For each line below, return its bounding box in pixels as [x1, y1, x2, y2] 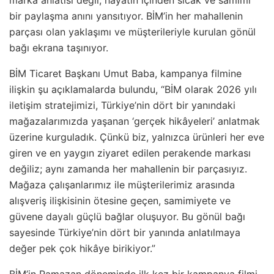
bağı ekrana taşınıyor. [9, 41, 108, 54]
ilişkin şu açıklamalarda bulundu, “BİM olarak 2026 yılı [9, 83, 257, 95]
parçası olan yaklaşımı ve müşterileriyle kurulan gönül [9, 25, 256, 38]
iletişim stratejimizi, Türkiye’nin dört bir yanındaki [9, 98, 235, 111]
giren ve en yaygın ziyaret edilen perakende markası [9, 146, 251, 159]
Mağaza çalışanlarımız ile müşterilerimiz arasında [9, 178, 235, 191]
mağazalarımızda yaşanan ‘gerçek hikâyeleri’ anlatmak [9, 114, 260, 127]
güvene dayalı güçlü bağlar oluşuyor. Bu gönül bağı [9, 210, 245, 223]
